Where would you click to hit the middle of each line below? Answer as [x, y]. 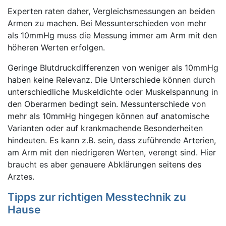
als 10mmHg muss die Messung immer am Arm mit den [112, 35]
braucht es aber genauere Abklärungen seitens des [104, 164]
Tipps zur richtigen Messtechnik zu [97, 197]
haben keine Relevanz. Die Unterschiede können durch [111, 80]
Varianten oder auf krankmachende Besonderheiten [105, 128]
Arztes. [21, 177]
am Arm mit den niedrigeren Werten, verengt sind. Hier [112, 152]
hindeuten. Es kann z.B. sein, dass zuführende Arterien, [112, 140]
